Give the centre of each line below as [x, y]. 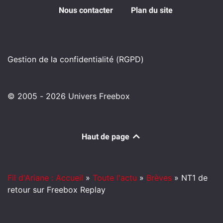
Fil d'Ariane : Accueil [45, 177]
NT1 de [194, 177]
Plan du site [152, 10]
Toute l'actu [115, 177]
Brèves [159, 177]
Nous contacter [86, 10]
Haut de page [107, 136]
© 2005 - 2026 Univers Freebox [69, 96]
